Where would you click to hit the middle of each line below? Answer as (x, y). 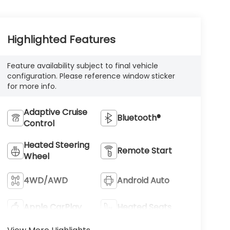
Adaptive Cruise (55, 112)
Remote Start (145, 150)
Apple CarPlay (52, 207)
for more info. (32, 87)
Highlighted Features (61, 40)
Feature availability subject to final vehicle (82, 66)
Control (39, 123)
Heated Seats (145, 207)
